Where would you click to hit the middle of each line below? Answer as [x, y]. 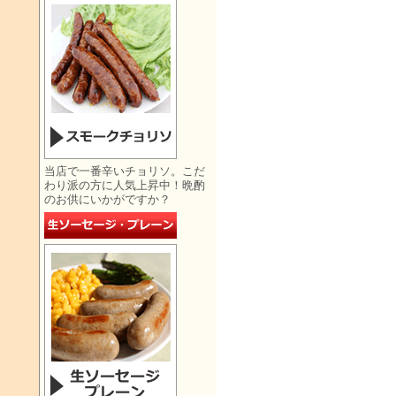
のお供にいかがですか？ [107, 199]
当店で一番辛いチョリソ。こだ [125, 171]
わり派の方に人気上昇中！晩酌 [125, 185]
